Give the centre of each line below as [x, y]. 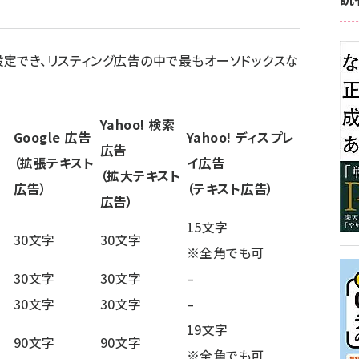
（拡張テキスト [54, 163]
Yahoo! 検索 [138, 124]
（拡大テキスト [141, 175]
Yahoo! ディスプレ [241, 137]
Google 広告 [52, 137]
